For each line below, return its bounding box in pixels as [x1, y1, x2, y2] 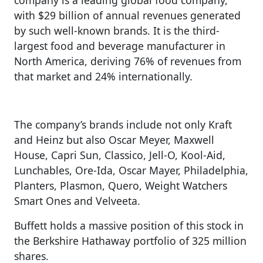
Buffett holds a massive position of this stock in [14, 218, 244, 232]
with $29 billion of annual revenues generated [14, 8, 241, 22]
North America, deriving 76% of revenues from [14, 53, 241, 68]
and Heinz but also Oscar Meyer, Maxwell [14, 132, 214, 147]
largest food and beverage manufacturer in [14, 38, 225, 53]
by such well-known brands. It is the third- [14, 23, 220, 38]
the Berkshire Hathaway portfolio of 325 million [14, 233, 247, 248]
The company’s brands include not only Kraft [14, 117, 232, 131]
